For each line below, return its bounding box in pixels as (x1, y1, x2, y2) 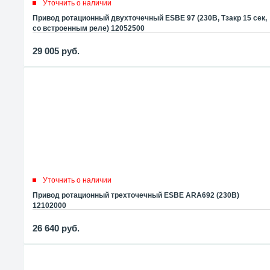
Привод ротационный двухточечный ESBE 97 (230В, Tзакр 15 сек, (33, 13, 267, 22)
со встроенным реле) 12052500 (33, 24, 145, 33)
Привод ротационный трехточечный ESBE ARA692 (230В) (33, 190, 239, 199)
